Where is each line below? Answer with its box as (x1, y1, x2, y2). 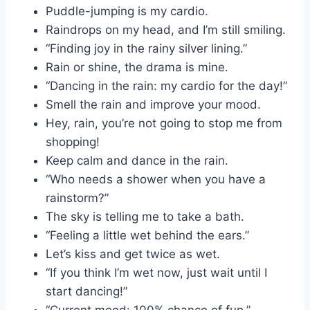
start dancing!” (46, 284, 127, 299)
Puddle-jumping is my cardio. (46, 4, 208, 19)
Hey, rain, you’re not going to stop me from (46, 116, 282, 131)
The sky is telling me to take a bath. (46, 210, 244, 224)
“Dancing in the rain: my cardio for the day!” (46, 79, 287, 93)
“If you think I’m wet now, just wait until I (46, 266, 267, 280)
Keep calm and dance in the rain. (46, 154, 228, 168)
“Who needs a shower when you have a (46, 172, 266, 187)
